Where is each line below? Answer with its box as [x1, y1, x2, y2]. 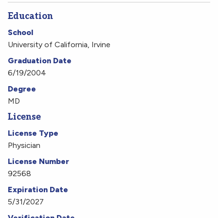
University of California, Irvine [8, 40, 110, 50]
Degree [8, 84, 36, 94]
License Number [8, 157, 69, 166]
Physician [8, 141, 40, 150]
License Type [8, 128, 58, 138]
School [8, 28, 33, 37]
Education [8, 11, 53, 22]
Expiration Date [8, 185, 68, 195]
